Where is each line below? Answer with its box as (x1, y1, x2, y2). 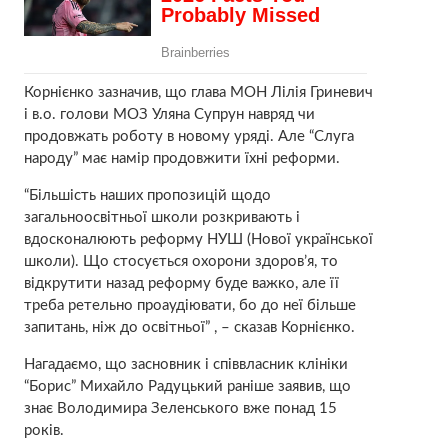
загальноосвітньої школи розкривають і (23, 209, 300, 225)
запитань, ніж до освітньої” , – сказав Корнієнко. (23, 319, 355, 335)
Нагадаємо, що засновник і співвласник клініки (23, 356, 348, 372)
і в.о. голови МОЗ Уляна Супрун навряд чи (23, 106, 315, 122)
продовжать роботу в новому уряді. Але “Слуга (23, 128, 354, 144)
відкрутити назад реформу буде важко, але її (23, 275, 339, 291)
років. (23, 422, 64, 438)
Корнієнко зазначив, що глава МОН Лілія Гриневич (23, 84, 373, 100)
